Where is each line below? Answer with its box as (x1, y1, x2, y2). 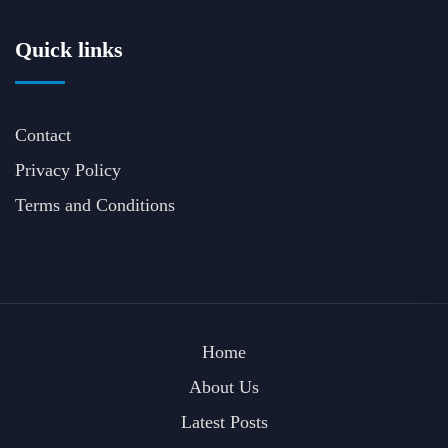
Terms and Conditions (15, 194, 175, 215)
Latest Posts (180, 411, 268, 432)
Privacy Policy (15, 159, 121, 180)
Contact (15, 124, 71, 145)
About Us (189, 376, 259, 397)
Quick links (15, 36, 123, 62)
